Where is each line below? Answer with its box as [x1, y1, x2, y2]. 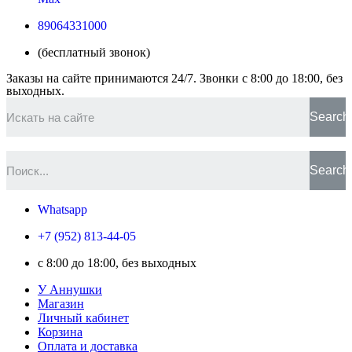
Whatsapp [38, 203, 87, 216]
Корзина [38, 325, 82, 339]
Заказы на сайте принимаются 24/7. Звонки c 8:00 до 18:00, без [6, 71, 343, 85]
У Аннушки [38, 283, 102, 296]
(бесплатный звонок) [38, 46, 150, 59]
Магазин [38, 297, 84, 310]
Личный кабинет [38, 311, 129, 324]
